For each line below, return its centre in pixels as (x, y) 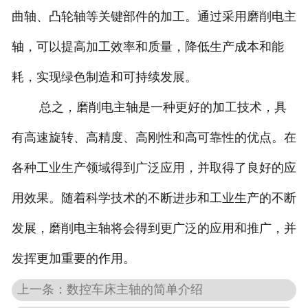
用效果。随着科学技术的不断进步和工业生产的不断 (154, 198)
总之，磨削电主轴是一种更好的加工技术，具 (149, 107)
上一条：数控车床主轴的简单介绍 (110, 289)
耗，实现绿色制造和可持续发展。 (104, 77)
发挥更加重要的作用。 (73, 258)
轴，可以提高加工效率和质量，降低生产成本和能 (147, 46)
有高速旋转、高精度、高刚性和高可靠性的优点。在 (154, 137)
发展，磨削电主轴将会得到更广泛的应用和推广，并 (154, 228)
